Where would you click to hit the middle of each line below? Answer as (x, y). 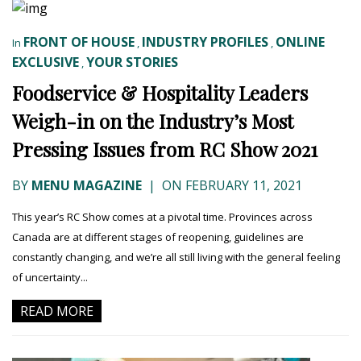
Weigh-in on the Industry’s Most (153, 120)
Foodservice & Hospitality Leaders (160, 92)
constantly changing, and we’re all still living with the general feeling (176, 257)
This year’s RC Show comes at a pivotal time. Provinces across (162, 216)
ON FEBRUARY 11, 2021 (230, 185)
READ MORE (57, 311)
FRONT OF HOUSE (79, 41)
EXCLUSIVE (46, 62)
